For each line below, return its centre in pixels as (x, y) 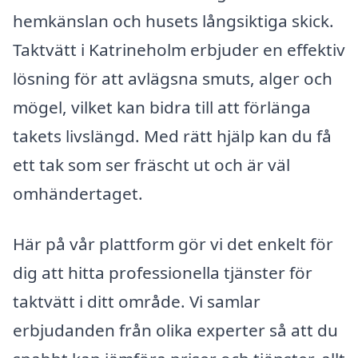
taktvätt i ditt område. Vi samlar (137, 302)
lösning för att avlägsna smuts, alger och (173, 78)
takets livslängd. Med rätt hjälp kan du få (172, 135)
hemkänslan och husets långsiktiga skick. (173, 20)
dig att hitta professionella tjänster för (163, 273)
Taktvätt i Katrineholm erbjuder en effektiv (179, 49)
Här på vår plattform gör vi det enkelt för (173, 244)
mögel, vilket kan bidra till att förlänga (162, 107)
